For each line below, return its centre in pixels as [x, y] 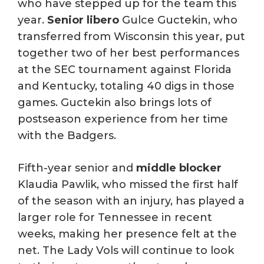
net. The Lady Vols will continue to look [126, 250]
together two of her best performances [128, 53]
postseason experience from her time [123, 119]
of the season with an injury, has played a [131, 201]
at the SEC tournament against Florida [125, 70]
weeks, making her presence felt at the [127, 234]
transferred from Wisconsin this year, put [131, 37]
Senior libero [83, 20]
